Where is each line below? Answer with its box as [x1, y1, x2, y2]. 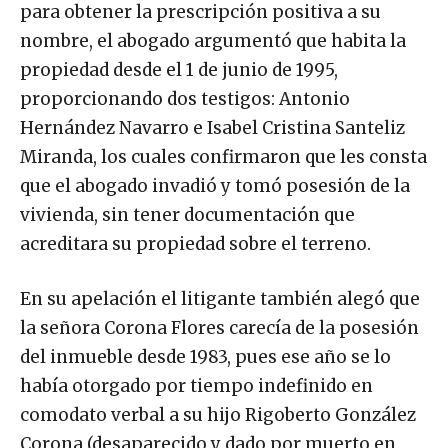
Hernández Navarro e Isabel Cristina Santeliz [20, 116, 405, 139]
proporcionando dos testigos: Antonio [20, 87, 350, 110]
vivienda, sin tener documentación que [20, 203, 355, 226]
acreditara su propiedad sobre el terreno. [20, 232, 371, 255]
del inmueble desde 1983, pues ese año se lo [20, 345, 391, 368]
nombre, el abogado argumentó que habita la [20, 29, 406, 52]
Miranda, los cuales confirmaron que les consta [20, 145, 427, 168]
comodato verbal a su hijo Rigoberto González [20, 403, 416, 426]
